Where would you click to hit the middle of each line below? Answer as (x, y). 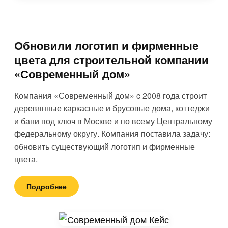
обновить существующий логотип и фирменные (105, 146)
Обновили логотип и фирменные (106, 45)
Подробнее (47, 186)
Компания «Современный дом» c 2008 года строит (110, 95)
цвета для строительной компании (111, 59)
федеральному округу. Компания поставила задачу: (112, 133)
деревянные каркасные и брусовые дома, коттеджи (112, 108)
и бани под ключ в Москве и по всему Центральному (113, 121)
